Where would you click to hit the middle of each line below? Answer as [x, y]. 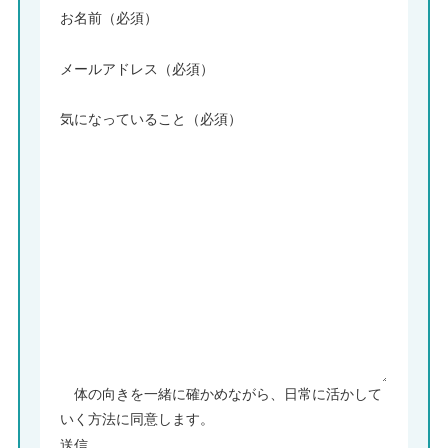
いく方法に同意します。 [136, 419]
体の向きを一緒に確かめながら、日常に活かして [227, 394]
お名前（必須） [108, 17]
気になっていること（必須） [150, 119]
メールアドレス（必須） [136, 68]
